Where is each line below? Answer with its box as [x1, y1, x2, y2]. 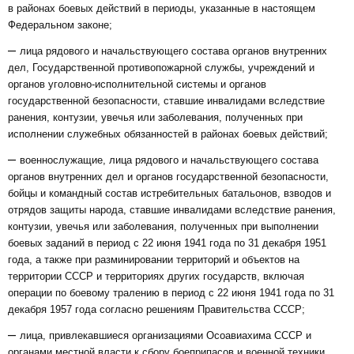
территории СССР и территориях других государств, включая [8, 270, 304, 282]
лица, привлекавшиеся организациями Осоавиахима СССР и [20, 330, 311, 341]
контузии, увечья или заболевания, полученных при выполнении [8, 220, 318, 232]
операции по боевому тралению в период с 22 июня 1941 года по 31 [8, 287, 334, 299]
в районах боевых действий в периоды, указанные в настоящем [8, 2, 315, 14]
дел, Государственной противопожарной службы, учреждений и [8, 62, 314, 73]
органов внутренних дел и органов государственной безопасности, [8, 171, 329, 183]
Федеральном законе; [8, 19, 112, 31]
